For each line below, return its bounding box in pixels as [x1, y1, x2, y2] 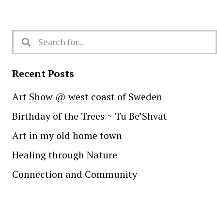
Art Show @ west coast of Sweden [12, 90, 162, 103]
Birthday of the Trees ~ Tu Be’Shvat [12, 109, 167, 123]
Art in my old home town [12, 128, 122, 142]
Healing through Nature [12, 148, 117, 161]
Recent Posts [12, 66, 74, 80]
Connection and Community [12, 167, 137, 181]
